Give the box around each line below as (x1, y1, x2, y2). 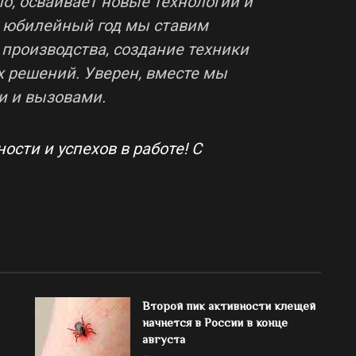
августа (142, 331, 185, 346)
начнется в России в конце (142, 315, 288, 329)
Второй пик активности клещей (142, 298, 315, 312)
